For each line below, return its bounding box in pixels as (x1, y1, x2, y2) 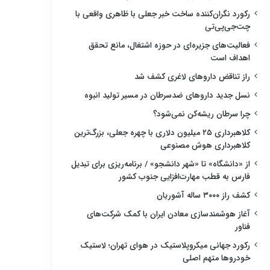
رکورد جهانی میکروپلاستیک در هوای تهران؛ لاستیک (80, 239, 250, 252)
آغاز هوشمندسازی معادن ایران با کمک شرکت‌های (87, 207, 250, 221)
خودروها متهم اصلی (183, 251, 250, 265)
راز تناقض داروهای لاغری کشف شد (134, 70, 250, 83)
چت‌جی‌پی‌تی (205, 20, 250, 33)
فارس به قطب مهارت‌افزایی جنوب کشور (119, 170, 250, 183)
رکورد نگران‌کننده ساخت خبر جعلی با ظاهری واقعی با (75, 7, 250, 20)
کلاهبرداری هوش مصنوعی (160, 139, 250, 152)
